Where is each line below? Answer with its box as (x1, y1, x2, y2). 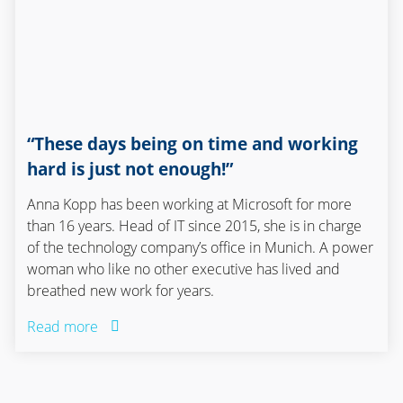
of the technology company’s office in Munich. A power (27, 237, 374, 257)
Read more (27, 316, 99, 336)
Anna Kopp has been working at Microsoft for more (27, 193, 353, 214)
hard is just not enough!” (27, 157, 234, 182)
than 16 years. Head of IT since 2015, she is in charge (27, 215, 363, 236)
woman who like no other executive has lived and (27, 258, 341, 279)
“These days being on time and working (27, 131, 359, 157)
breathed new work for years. (27, 280, 215, 300)
